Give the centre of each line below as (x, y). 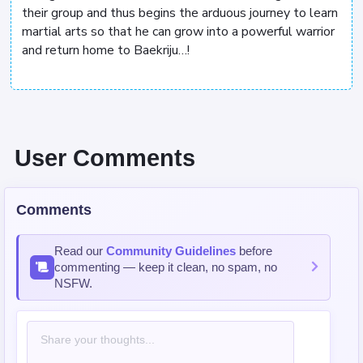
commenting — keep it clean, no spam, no (166, 267)
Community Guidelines (171, 250)
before (254, 250)
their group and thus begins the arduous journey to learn (180, 13)
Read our (80, 250)
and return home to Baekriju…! (106, 51)
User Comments (105, 158)
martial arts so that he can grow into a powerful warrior (178, 32)
